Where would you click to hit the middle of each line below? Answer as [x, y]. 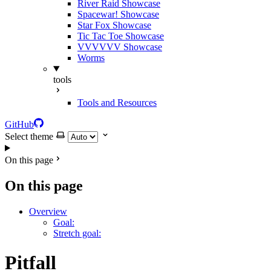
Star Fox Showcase [114, 25]
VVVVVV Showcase [120, 47]
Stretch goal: [77, 233]
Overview [48, 211]
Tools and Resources [117, 103]
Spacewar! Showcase [118, 14]
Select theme [29, 136]
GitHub [19, 124]
